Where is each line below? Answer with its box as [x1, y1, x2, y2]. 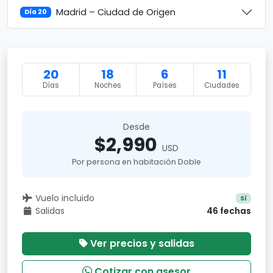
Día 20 [24, 7, 48, 16]
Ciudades [204, 80, 240, 90]
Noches [94, 80, 121, 90]
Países [152, 80, 177, 90]
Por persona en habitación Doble [72, 157, 201, 167]
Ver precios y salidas [90, 236, 194, 250]
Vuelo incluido [35, 192, 94, 204]
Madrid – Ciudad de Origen [56, 5, 176, 18]
